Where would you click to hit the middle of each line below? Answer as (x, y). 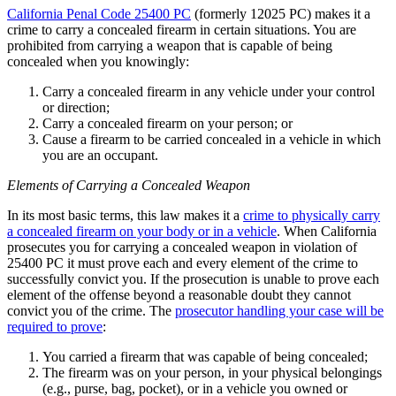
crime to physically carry (312, 215)
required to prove (55, 326)
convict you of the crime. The (91, 310)
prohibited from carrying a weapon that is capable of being (170, 45)
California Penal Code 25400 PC (99, 13)
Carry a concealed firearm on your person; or (168, 123)
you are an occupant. (100, 155)
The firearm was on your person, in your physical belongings (212, 372)
